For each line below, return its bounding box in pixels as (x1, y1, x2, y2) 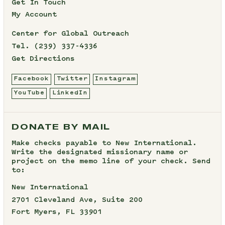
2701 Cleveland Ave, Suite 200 (11, 196, 143, 204)
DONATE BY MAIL (11, 122, 110, 132)
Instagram (95, 76, 136, 82)
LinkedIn (52, 90, 88, 96)
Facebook (13, 76, 50, 82)
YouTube (13, 90, 45, 96)
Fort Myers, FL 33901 (11, 209, 102, 216)
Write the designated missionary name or (11, 149, 188, 156)
